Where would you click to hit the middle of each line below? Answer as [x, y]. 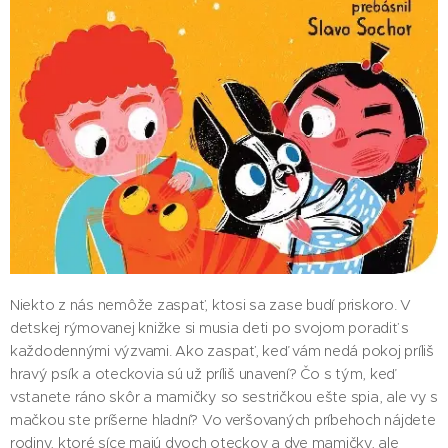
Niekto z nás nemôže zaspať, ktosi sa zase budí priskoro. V [211, 305]
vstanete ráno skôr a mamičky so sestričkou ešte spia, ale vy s [224, 397]
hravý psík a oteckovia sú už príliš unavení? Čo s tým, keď [203, 374]
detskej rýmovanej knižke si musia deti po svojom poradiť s [210, 328]
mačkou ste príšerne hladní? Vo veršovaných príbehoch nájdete [223, 420]
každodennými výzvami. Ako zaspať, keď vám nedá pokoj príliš [222, 351]
